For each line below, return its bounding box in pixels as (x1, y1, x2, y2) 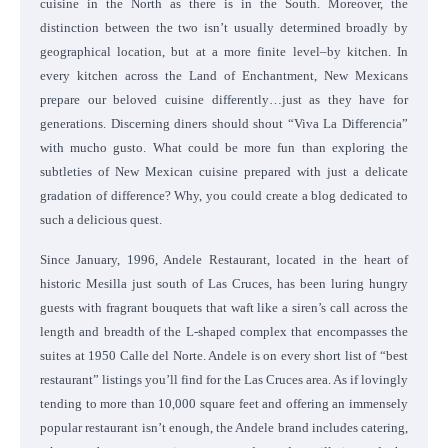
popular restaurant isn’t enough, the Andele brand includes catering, (40, 419, 408, 435)
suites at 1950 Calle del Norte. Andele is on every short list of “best (40, 347, 408, 363)
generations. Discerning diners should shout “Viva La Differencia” (40, 115, 408, 131)
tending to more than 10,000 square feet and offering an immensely (40, 395, 408, 411)
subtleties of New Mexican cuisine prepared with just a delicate (40, 163, 408, 179)
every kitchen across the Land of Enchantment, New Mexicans (40, 67, 408, 83)
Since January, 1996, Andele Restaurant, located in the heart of (40, 251, 408, 267)
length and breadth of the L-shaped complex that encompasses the (40, 323, 408, 339)
